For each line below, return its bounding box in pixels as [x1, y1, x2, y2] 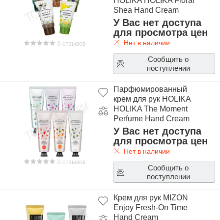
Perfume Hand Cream [113, 114, 190, 123]
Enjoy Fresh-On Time [113, 203, 188, 212]
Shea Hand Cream [113, 6, 179, 14]
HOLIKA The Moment [113, 105, 188, 113]
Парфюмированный [113, 85, 187, 93]
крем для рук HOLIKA [113, 95, 191, 103]
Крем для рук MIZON [113, 193, 188, 202]
